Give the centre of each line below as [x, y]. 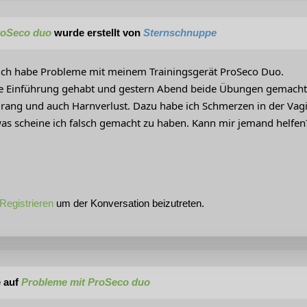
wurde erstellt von [97, 33]
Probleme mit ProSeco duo [86, 282]
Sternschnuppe [180, 33]
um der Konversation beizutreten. [129, 204]
